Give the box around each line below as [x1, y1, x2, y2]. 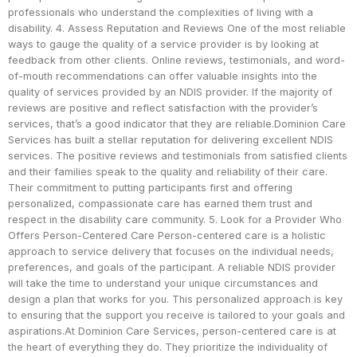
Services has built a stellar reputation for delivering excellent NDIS [8, 134, 333, 147]
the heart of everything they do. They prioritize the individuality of [8, 341, 328, 354]
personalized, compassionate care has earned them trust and [8, 198, 312, 210]
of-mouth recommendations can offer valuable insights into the [8, 70, 317, 83]
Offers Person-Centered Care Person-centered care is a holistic [8, 229, 326, 242]
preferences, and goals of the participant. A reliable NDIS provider [8, 261, 335, 274]
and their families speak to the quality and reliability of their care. [8, 166, 328, 178]
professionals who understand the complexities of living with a [8, 6, 313, 19]
